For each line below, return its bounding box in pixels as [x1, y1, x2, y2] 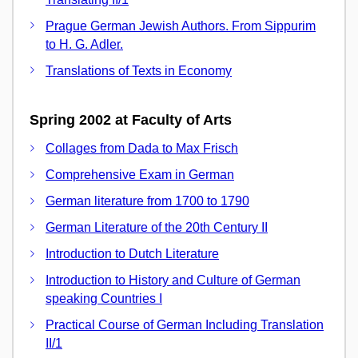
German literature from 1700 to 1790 [46, 194, 249, 209]
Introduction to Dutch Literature [46, 247, 219, 261]
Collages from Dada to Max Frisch [46, 141, 238, 156]
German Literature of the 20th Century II [46, 221, 268, 235]
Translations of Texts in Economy [46, 63, 232, 78]
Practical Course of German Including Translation [46, 318, 324, 332]
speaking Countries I [46, 292, 162, 306]
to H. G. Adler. [46, 37, 123, 51]
